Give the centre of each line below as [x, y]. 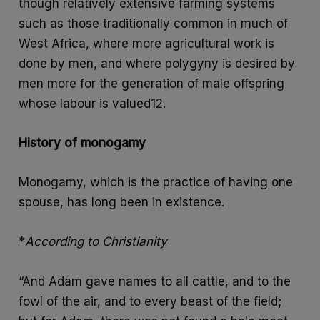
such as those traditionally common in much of [154, 23]
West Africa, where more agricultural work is [147, 43]
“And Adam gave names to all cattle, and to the [155, 281]
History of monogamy [82, 142]
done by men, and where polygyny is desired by [157, 63]
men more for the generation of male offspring [152, 83]
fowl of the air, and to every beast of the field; [150, 301]
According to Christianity [96, 242]
